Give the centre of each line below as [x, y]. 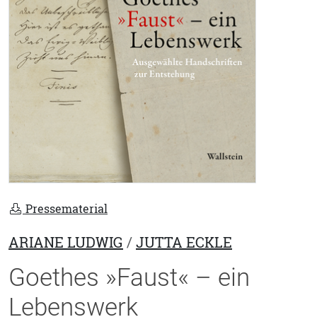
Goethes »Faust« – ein [129, 278]
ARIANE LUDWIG [66, 243]
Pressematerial [65, 209]
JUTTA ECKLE [184, 243]
